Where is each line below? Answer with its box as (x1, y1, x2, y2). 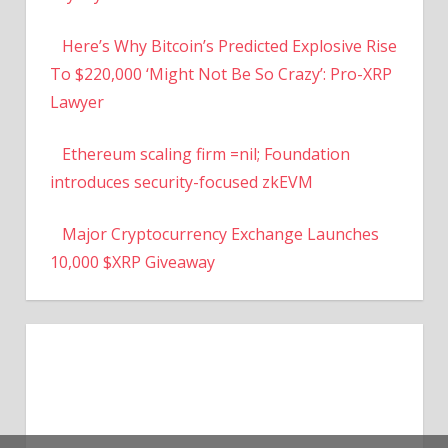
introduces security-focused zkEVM (49, 170, 313, 193)
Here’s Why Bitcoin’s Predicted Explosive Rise (61, 34, 397, 57)
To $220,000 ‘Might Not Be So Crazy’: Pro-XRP (49, 62, 392, 85)
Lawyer (49, 90, 104, 113)
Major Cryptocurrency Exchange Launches (61, 222, 379, 245)
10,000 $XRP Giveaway (49, 250, 215, 273)
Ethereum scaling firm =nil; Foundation (61, 142, 350, 165)
